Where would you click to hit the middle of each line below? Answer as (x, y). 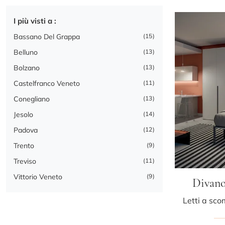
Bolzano (27, 68)
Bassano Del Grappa (47, 37)
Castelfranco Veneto (47, 84)
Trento (24, 146)
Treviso (25, 161)
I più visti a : (35, 21)
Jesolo (23, 115)
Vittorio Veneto (38, 177)
